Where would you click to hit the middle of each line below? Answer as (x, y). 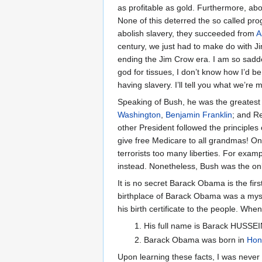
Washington (139, 115)
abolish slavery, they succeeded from (187, 34)
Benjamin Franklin (199, 115)
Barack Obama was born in (195, 239)
